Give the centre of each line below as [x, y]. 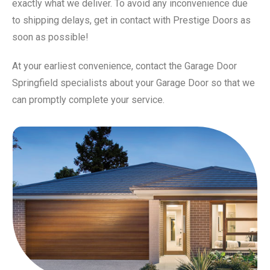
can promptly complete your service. [88, 100]
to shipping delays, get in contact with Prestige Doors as [131, 20]
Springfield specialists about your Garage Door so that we [133, 83]
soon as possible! [50, 37]
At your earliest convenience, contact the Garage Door [124, 66]
